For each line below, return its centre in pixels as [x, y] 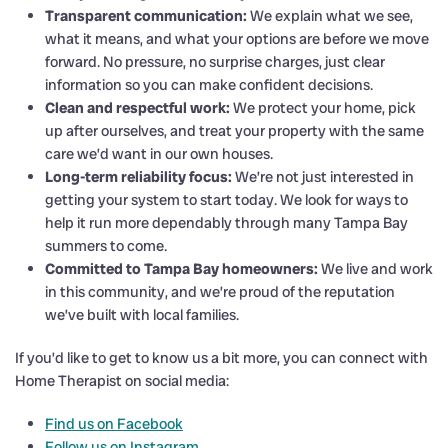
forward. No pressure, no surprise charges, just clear [215, 61]
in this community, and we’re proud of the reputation [220, 291]
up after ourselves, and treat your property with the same [234, 130]
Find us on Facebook [114, 423]
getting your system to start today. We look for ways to [226, 199]
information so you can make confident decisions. [209, 84]
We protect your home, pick [323, 107]
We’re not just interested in [323, 176]
